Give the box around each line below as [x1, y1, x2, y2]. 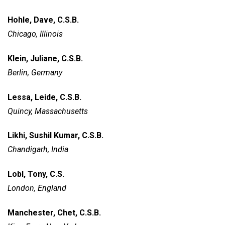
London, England [8, 183, 66, 193]
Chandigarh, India [8, 145, 68, 155]
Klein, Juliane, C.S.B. [8, 53, 83, 63]
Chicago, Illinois [8, 29, 63, 39]
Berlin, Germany [8, 67, 62, 77]
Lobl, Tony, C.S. [8, 169, 64, 179]
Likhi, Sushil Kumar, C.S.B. [8, 131, 103, 141]
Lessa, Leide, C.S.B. [8, 92, 83, 102]
